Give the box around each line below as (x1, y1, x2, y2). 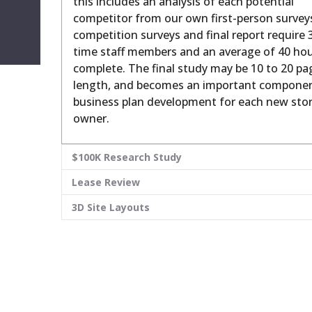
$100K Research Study (72, 150, 182, 164)
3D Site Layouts (72, 201, 150, 214)
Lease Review (72, 175, 141, 189)
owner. (73, 111, 110, 127)
